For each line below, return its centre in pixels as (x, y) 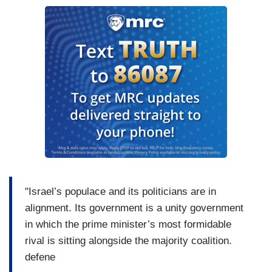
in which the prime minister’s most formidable (128, 224)
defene (40, 257)
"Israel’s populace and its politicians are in (121, 191)
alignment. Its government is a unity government (134, 208)
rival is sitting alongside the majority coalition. (128, 240)
